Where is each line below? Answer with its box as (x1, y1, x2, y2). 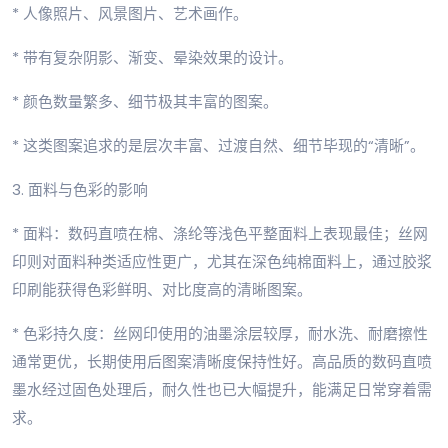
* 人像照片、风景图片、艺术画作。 (12, 3, 248, 25)
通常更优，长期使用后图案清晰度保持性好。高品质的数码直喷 (12, 351, 432, 373)
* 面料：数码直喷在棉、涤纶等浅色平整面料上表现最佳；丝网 (12, 223, 428, 245)
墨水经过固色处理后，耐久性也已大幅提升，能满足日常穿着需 (12, 379, 432, 401)
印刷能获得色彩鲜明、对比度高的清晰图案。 (12, 279, 312, 301)
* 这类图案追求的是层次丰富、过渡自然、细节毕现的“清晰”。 (12, 135, 425, 157)
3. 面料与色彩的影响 (12, 179, 148, 201)
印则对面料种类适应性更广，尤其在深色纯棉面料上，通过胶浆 (12, 251, 432, 273)
